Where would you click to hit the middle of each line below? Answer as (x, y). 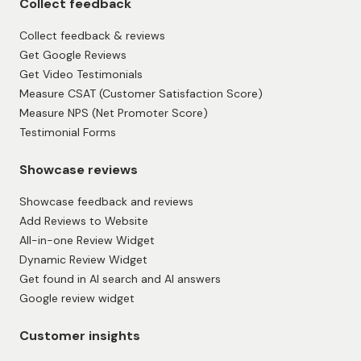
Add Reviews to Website (84, 221)
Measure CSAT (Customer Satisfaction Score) (141, 94)
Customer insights (80, 336)
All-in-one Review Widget (87, 241)
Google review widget (77, 299)
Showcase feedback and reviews (106, 202)
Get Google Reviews (73, 55)
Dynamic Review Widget (83, 260)
